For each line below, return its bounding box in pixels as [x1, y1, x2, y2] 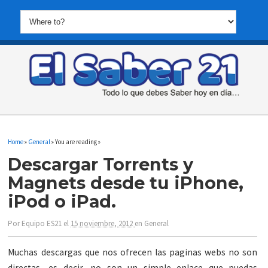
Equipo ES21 [22, 218, 62, 229]
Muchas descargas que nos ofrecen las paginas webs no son [8, 246, 258, 258]
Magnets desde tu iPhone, [8, 172, 244, 193]
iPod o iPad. [8, 190, 117, 212]
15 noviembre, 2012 [71, 218, 135, 229]
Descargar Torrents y [8, 153, 194, 175]
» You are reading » [50, 137, 101, 146]
